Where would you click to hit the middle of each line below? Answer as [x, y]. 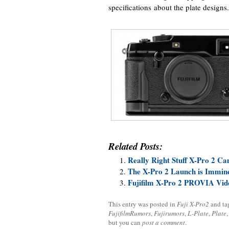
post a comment [164, 222]
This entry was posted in [143, 204]
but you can [125, 222]
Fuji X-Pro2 [193, 204]
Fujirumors [169, 213]
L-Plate [198, 213]
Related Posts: [135, 146]
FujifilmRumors [130, 213]
